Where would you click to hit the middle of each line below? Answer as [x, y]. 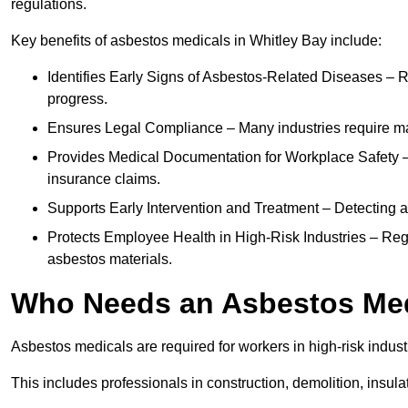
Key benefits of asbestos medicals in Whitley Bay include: [196, 41]
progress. [77, 99]
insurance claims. [104, 179]
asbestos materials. [110, 260]
